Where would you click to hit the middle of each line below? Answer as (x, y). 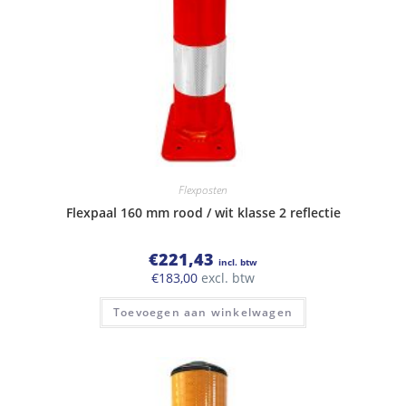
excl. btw (226, 277)
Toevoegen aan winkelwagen (203, 312)
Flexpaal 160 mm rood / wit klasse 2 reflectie (203, 212)
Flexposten (203, 189)
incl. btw (238, 261)
